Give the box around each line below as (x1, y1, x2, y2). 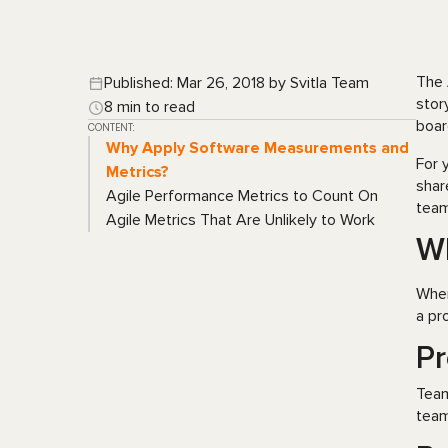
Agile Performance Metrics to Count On (106, 186, 378, 206)
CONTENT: (88, 120, 134, 135)
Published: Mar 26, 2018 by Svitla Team (104, 73, 369, 93)
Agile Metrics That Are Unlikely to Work (106, 210, 375, 230)
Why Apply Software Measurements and (106, 138, 409, 158)
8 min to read (104, 97, 195, 117)
